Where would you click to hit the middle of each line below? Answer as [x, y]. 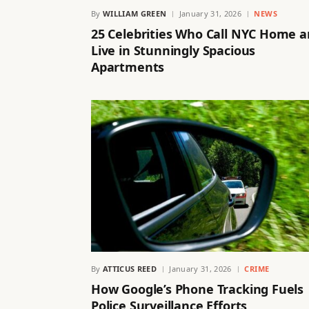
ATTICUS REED [130, 269]
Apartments [128, 67]
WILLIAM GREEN [135, 14]
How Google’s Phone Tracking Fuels [198, 289]
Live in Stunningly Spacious [173, 51]
